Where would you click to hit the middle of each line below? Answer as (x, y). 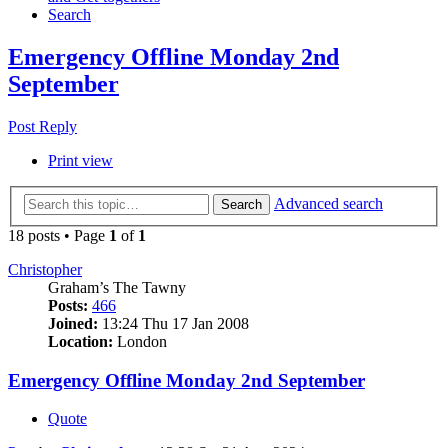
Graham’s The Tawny (117, 287)
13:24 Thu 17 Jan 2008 (173, 323)
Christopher (45, 269)
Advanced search (328, 203)
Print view (80, 161)
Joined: (73, 323)
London (140, 341)
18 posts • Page (58, 235)
